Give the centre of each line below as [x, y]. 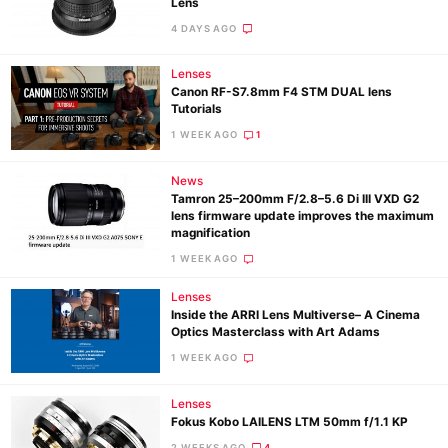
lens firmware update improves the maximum [303, 215]
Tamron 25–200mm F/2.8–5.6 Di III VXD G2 [295, 198]
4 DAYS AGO [204, 28]
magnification [211, 232]
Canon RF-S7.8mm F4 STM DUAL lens [282, 92]
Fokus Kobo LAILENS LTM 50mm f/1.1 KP [290, 421]
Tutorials [197, 109]
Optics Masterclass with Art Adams [276, 332]
